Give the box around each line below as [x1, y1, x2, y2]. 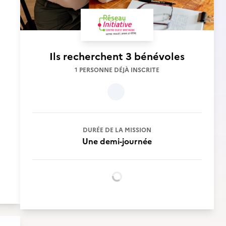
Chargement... [116, 176, 171, 188]
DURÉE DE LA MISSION [83, 126, 151, 135]
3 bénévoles [126, 49, 185, 64]
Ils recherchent [49, 49, 126, 64]
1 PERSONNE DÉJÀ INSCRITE [75, 66, 159, 75]
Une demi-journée [82, 135, 152, 147]
